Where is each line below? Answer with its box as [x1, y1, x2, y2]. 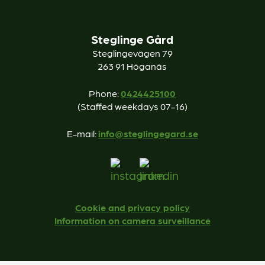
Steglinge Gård [91, 31, 174, 47]
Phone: [89, 87, 121, 100]
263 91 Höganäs [98, 60, 167, 73]
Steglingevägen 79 [92, 47, 173, 60]
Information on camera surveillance [54, 214, 211, 227]
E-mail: [66, 127, 98, 140]
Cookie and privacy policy [75, 201, 190, 214]
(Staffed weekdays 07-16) [77, 100, 188, 113]
